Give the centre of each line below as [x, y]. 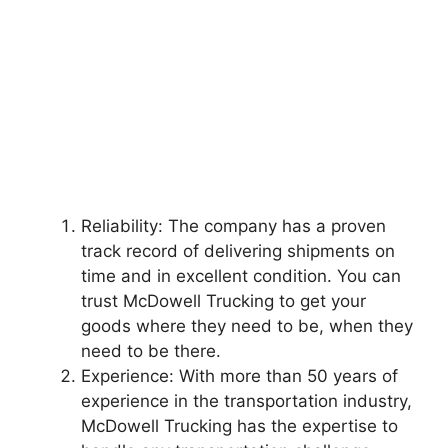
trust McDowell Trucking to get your [223, 301]
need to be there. [151, 351]
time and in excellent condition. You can [241, 276]
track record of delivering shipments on [238, 251]
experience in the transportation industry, [246, 401]
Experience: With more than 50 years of [239, 376]
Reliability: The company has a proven [233, 226]
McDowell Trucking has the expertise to [239, 426]
